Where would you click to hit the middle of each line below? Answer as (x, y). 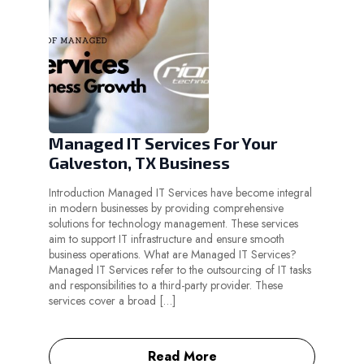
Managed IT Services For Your (163, 143)
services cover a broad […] (112, 301)
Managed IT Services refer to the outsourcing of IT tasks (180, 270)
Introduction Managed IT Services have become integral (180, 193)
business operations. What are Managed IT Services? (173, 255)
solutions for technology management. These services (173, 224)
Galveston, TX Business (139, 163)
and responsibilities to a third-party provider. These (166, 286)
